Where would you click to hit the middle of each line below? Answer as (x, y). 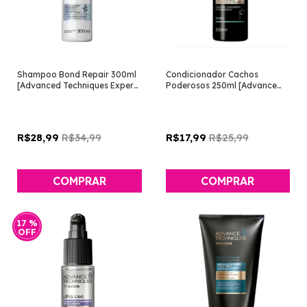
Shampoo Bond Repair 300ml (77, 74)
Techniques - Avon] (204, 96)
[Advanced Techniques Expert (77, 85)
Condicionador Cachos (212, 74)
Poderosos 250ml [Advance (221, 85)
